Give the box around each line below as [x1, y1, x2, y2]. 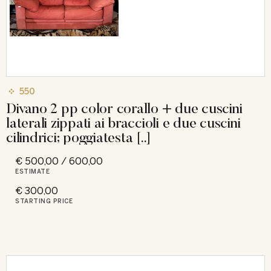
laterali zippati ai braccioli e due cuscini [6, 113, 241, 131]
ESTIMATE [15, 168, 50, 175]
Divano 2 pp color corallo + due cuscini [6, 99, 243, 117]
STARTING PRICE [15, 197, 73, 205]
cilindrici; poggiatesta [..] [6, 128, 151, 146]
